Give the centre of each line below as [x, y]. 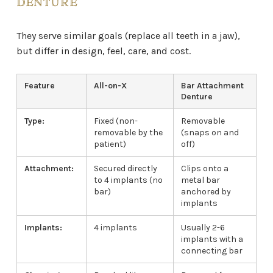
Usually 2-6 [203, 228]
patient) [110, 144]
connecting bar [211, 251]
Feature [39, 86]
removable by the [128, 133]
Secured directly [125, 169]
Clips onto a [204, 169]
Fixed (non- [115, 121]
